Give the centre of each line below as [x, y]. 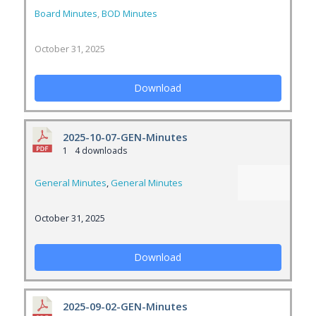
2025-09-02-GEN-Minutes [125, 306]
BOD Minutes [129, 13]
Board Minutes [66, 13]
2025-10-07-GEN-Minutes [125, 137]
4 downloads [99, 151]
